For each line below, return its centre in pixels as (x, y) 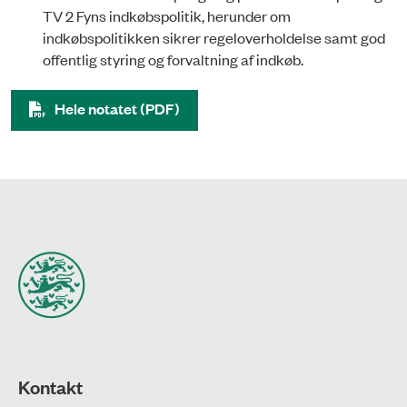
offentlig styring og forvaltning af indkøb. (174, 59)
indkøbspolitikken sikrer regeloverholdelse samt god (214, 37)
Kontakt (50, 387)
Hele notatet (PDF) (117, 109)
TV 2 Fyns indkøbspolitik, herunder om (167, 15)
